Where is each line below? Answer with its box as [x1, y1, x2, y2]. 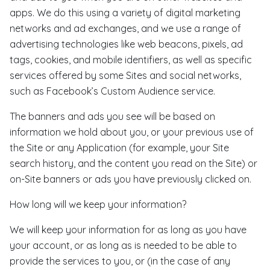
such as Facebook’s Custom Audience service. [10, 85, 215, 97]
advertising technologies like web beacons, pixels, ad [10, 38, 243, 50]
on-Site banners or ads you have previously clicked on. [10, 173, 251, 185]
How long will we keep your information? [10, 198, 186, 210]
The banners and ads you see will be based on [10, 110, 215, 122]
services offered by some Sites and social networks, [10, 69, 241, 81]
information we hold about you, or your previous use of [10, 126, 254, 138]
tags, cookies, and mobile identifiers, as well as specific [10, 54, 252, 66]
